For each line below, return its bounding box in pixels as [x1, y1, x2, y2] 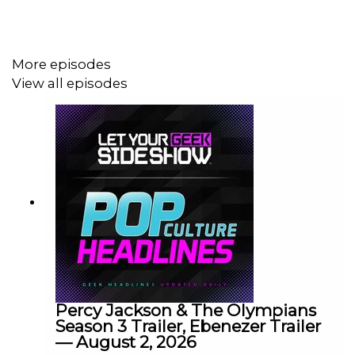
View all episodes [12, 75, 128, 92]
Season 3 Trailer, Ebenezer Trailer [55, 315, 321, 336]
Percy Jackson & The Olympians [55, 300, 316, 320]
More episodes [12, 55, 111, 72]
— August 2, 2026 [55, 331, 197, 352]
